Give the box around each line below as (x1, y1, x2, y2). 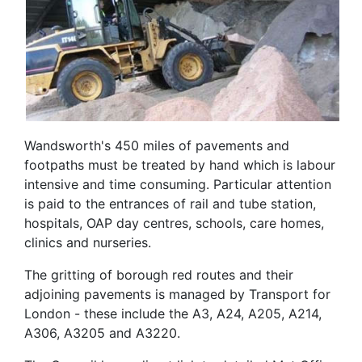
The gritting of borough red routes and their (24, 267, 293, 284)
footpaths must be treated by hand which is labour (24, 157, 335, 174)
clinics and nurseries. (24, 234, 151, 251)
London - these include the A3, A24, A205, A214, (24, 305, 322, 322)
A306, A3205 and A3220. (24, 325, 180, 342)
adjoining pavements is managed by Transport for (24, 286, 330, 303)
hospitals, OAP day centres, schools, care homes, (24, 215, 324, 232)
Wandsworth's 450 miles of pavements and (24, 137, 289, 154)
